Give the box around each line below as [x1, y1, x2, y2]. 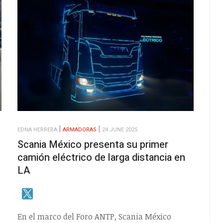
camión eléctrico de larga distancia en [17, 150, 185, 165]
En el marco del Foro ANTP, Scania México [17, 211, 171, 222]
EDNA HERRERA [17, 125, 57, 134]
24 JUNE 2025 [102, 125, 137, 134]
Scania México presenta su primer [17, 137, 168, 152]
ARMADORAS [62, 125, 97, 134]
